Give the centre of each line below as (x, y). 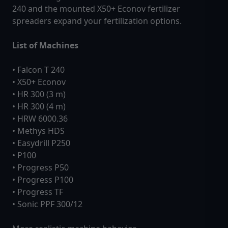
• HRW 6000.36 (40, 119)
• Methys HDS (38, 131)
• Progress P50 (40, 168)
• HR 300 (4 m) (39, 107)
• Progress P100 (43, 180)
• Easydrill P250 (41, 143)
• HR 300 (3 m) (39, 94)
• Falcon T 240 (38, 70)
